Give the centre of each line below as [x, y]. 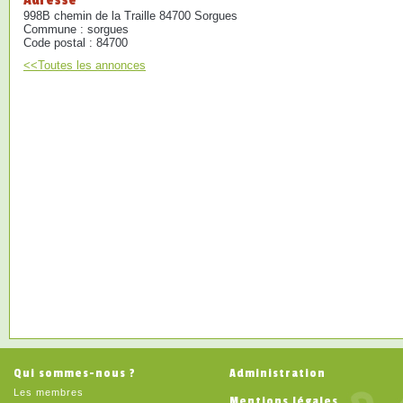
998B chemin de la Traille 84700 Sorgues [130, 16]
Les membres [49, 392]
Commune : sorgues [76, 29]
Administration [278, 373]
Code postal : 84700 [76, 43]
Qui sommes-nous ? [75, 373]
